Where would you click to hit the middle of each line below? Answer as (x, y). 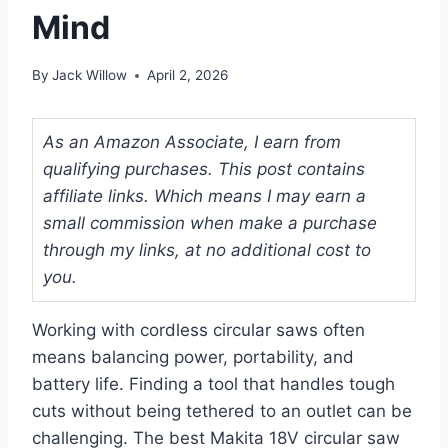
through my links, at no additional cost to (207, 250)
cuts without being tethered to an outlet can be (222, 411)
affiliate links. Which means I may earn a (204, 196)
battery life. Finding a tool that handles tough (213, 384)
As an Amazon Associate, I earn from (192, 142)
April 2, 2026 (188, 75)
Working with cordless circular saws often (198, 330)
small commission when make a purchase (210, 223)
